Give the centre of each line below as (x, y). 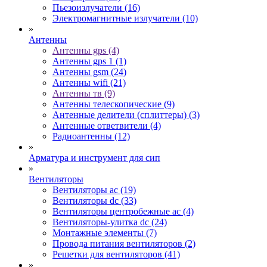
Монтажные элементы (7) (105, 232)
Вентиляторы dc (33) (94, 200)
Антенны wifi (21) (89, 82)
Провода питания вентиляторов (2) (124, 243)
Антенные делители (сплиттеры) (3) (126, 114)
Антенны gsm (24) (89, 72)
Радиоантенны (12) (91, 136)
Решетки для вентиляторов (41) (116, 254)
